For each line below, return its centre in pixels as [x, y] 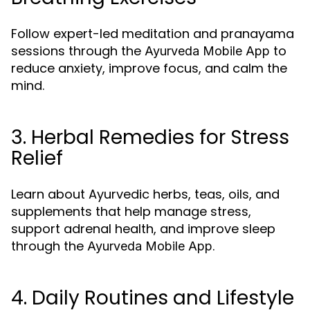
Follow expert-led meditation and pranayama [153, 34]
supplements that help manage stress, [131, 211]
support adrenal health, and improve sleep [143, 229]
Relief [37, 158]
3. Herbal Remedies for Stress [150, 137]
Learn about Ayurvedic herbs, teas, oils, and [145, 194]
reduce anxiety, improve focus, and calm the [149, 68]
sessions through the [78, 51]
